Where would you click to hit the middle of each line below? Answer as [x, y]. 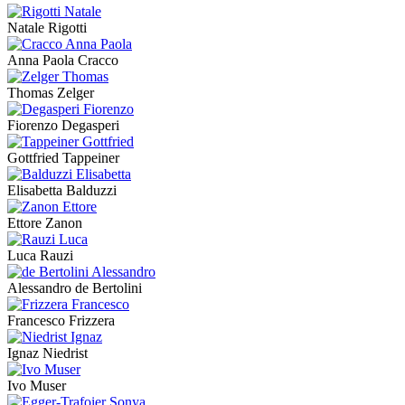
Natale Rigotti [47, 28]
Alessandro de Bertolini [75, 288]
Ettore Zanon [45, 223]
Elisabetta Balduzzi [62, 191]
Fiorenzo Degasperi [63, 126]
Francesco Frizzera [61, 321]
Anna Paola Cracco [63, 61]
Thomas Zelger [51, 93]
